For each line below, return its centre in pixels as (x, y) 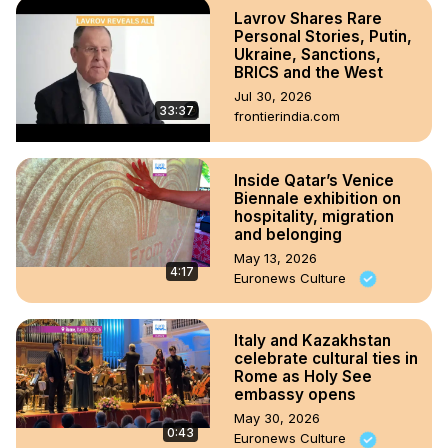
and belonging (288, 234)
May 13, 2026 (275, 257)
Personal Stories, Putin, (323, 36)
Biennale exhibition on (317, 198)
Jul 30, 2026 (273, 95)
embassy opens (295, 395)
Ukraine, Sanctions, (307, 54)
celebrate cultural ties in (326, 359)
